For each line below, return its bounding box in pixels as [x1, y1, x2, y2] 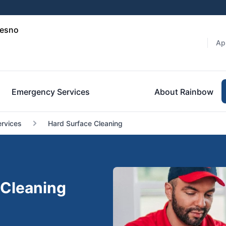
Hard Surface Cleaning [47, 119, 123, 128]
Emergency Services [12, 86, 90, 97]
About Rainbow [154, 86, 213, 97]
